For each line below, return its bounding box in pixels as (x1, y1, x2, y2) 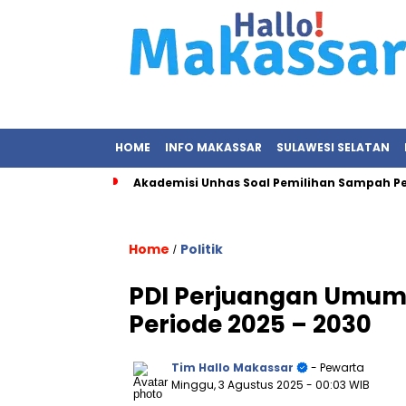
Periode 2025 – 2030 (129, 308, 372, 341)
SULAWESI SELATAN (276, 140, 390, 155)
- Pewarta (308, 360, 364, 375)
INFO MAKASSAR (165, 140, 262, 155)
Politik (180, 240, 223, 258)
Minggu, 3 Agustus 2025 (171, 377, 306, 392)
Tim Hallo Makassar (171, 360, 294, 375)
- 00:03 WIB (306, 377, 370, 392)
